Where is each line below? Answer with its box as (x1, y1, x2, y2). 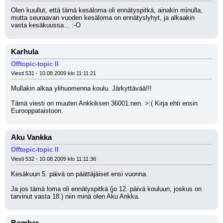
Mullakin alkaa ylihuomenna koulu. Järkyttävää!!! (11, 85, 152, 92)
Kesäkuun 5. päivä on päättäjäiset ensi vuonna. (11, 170, 148, 178)
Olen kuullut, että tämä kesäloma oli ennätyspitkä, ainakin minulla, (11, 6, 203, 14)
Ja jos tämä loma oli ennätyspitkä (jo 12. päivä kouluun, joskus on (11, 185, 202, 193)
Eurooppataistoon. (11, 107, 63, 114)
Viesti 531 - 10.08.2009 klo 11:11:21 (11, 70, 96, 76)
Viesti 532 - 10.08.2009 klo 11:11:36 (11, 156, 96, 162)
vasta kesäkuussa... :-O (11, 21, 81, 29)
